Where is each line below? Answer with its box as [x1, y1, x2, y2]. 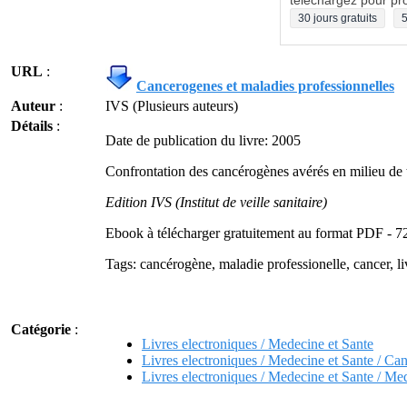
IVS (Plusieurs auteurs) [105, 98, 238, 114]
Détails [11, 118, 53, 134]
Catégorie [11, 322, 71, 337]
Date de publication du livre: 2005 [105, 133, 301, 148]
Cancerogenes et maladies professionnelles [136, 78, 394, 94]
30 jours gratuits [298, 12, 377, 25]
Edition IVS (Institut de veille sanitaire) [105, 194, 327, 210]
